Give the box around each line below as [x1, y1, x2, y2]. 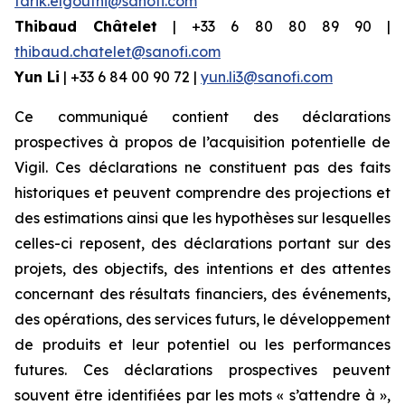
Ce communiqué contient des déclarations [14, 108, 391, 126]
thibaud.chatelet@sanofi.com [14, 42, 221, 61]
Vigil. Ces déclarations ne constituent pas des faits [14, 158, 391, 176]
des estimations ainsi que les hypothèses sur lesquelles [14, 209, 391, 227]
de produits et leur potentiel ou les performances [14, 335, 391, 353]
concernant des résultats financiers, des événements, [14, 285, 391, 303]
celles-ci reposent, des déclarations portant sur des [14, 234, 391, 252]
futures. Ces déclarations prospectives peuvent [14, 361, 391, 379]
